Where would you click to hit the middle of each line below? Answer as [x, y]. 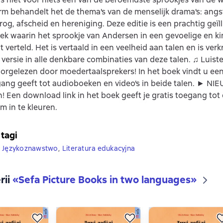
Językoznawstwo [30, 148]
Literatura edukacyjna [98, 148]
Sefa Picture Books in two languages [105, 180]
